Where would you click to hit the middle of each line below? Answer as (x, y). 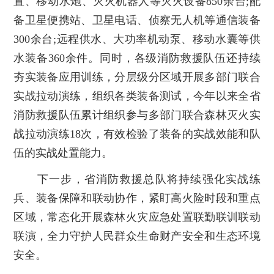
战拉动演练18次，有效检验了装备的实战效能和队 (137, 134)
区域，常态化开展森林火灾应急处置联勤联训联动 (137, 217)
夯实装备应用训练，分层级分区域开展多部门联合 (137, 77)
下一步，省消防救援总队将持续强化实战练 (137, 179)
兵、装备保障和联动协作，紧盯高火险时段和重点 (137, 198)
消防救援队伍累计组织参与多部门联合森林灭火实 (137, 115)
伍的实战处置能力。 (63, 153)
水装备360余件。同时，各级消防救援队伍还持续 (137, 58)
